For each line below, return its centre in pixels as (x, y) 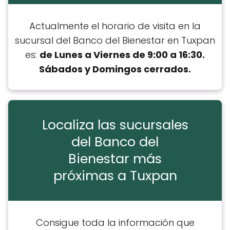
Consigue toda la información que (115, 222)
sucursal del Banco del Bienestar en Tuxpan (115, 40)
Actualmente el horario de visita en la (115, 26)
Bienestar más (115, 159)
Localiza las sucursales (115, 125)
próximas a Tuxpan (115, 176)
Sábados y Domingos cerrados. (115, 69)
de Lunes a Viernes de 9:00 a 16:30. (122, 54)
